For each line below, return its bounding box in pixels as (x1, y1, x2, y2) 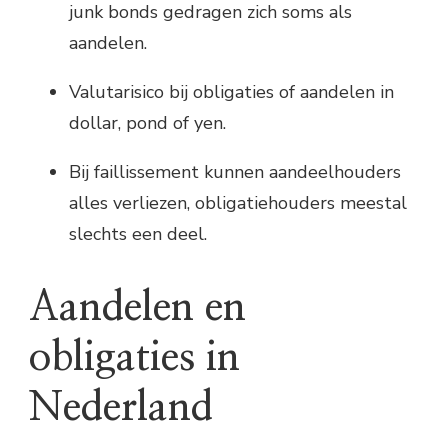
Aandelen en (29, 288, 246, 329)
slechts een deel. (69, 222, 207, 247)
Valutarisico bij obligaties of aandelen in (69, 80, 394, 105)
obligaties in (29, 338, 240, 379)
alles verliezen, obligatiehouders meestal (69, 191, 407, 216)
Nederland (29, 388, 213, 429)
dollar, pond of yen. (69, 111, 226, 136)
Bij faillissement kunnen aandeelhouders (69, 160, 401, 185)
